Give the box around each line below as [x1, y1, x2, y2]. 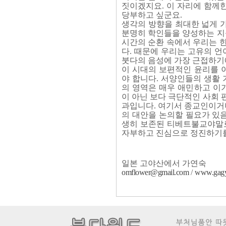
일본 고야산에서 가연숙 [122, 159, 206, 167]
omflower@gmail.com [122, 168, 189, 177]
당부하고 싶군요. [122, 11, 182, 19]
